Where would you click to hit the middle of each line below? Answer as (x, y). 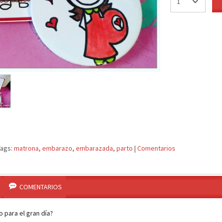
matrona (26, 148)
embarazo (57, 148)
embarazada (94, 148)
